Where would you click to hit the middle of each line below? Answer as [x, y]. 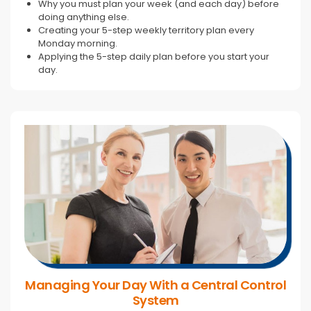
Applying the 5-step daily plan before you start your [154, 56]
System [155, 300]
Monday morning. [78, 43]
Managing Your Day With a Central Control [155, 285]
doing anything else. [84, 17]
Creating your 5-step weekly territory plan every [146, 30]
